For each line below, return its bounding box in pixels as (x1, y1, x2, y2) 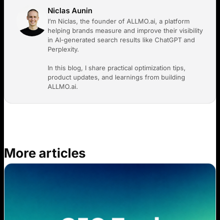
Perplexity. (48, 45, 79, 53)
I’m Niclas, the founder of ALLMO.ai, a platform (48, 17, 190, 25)
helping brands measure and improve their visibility (48, 26, 203, 34)
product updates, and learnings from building (48, 73, 185, 81)
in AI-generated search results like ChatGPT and (48, 35, 195, 44)
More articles (4, 145, 86, 161)
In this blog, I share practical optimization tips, (48, 63, 186, 72)
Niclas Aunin (48, 5, 92, 15)
